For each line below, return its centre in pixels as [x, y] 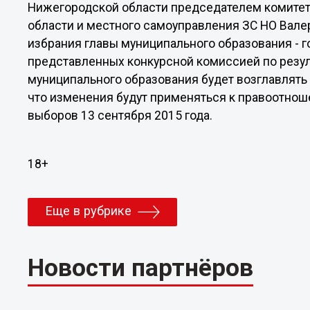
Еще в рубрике [89, 211]
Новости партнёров [141, 267]
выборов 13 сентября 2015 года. [120, 116]
